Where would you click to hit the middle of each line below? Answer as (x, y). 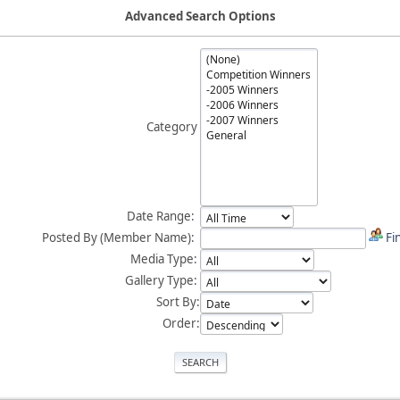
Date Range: (163, 216)
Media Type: (165, 259)
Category (173, 127)
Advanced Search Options (200, 16)
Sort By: (178, 302)
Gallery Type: (162, 280)
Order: (181, 323)
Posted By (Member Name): (121, 237)
